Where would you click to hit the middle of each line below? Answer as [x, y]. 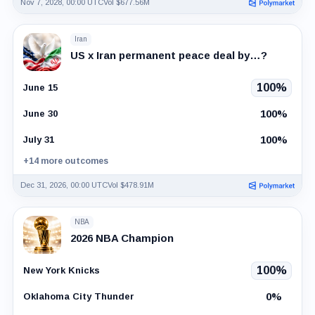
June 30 [40, 114]
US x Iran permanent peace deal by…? [168, 55]
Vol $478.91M [130, 185]
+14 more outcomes [65, 161]
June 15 [40, 88]
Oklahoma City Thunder [78, 297]
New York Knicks [61, 271]
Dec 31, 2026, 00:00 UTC [64, 185]
